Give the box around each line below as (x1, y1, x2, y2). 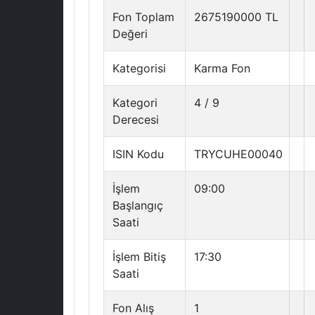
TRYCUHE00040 (194, 147, 283, 161)
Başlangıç (112, 198, 163, 212)
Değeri (112, 27, 148, 41)
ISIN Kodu (112, 147, 164, 161)
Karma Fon (194, 61, 250, 75)
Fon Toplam (112, 10, 174, 24)
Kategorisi (112, 61, 166, 75)
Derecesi (112, 112, 159, 127)
